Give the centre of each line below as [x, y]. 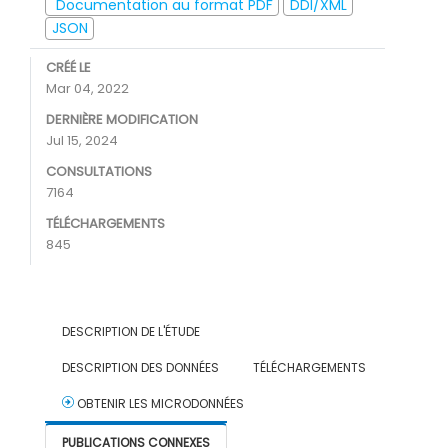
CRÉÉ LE [68, 67]
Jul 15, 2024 [82, 140]
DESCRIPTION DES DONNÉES [140, 367]
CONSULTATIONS [99, 171]
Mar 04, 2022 [87, 88]
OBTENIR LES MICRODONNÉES [159, 403]
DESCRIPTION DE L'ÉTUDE [131, 331]
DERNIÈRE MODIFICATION [122, 119]
